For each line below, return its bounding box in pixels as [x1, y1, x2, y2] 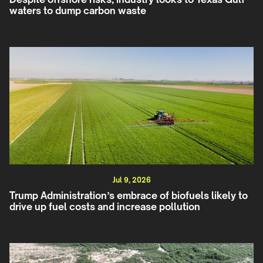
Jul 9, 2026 [112, 176, 151, 185]
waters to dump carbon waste [9, 5, 146, 17]
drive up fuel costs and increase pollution [9, 201, 200, 213]
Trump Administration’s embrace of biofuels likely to [9, 190, 248, 202]
